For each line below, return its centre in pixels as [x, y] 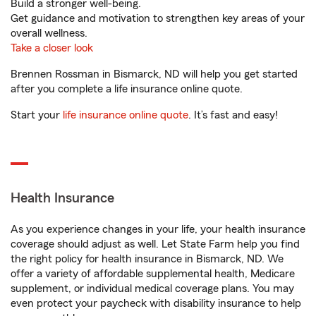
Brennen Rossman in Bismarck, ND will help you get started [154, 74]
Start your [37, 115]
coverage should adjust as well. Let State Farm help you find [155, 244]
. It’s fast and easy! [233, 115]
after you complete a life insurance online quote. [127, 89]
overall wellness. [49, 33]
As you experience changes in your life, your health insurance [158, 229]
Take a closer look [52, 48]
